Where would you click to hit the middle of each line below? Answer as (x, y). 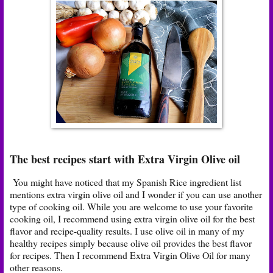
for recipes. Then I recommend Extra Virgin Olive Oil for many (130, 255)
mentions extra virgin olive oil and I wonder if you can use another (136, 194)
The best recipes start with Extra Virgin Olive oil (125, 159)
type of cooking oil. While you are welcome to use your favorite (131, 207)
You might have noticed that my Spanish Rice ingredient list (126, 182)
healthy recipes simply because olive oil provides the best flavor (131, 243)
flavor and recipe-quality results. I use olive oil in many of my (127, 231)
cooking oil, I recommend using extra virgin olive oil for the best (132, 219)
